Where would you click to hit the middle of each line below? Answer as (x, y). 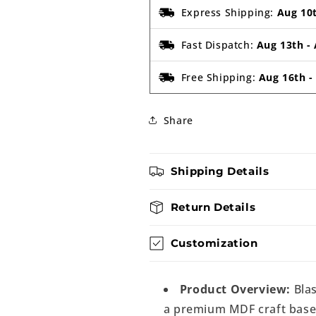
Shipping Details (220, 171)
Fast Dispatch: (219, 45)
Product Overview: (235, 289)
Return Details (213, 207)
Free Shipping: (220, 77)
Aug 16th (282, 77)
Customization (214, 243)
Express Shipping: (229, 12)
